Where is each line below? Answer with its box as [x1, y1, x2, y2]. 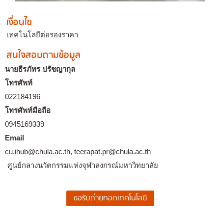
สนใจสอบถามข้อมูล [6, 48, 81, 63]
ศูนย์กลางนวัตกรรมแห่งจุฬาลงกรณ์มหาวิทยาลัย [7, 161, 158, 169]
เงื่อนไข [6, 15, 32, 30]
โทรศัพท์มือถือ [5, 106, 51, 114]
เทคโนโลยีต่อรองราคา [6, 30, 78, 39]
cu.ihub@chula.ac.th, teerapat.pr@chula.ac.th [5, 147, 151, 156]
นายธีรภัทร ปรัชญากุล [5, 65, 75, 73]
